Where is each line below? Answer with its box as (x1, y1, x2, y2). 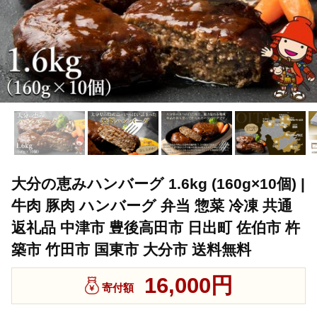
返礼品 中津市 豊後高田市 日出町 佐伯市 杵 (11, 219, 300, 236)
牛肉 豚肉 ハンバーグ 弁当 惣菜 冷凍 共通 (11, 197, 292, 214)
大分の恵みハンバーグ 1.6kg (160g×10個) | (11, 175, 305, 192)
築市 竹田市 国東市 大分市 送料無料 (11, 241, 251, 258)
